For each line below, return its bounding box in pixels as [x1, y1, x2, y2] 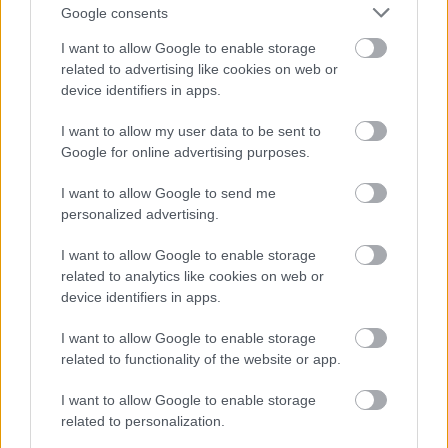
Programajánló [83, 259, 167, 277]
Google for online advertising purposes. [61, 144, 310, 160]
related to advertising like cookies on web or [61, 61, 338, 77]
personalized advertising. [61, 206, 219, 222]
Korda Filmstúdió [211, 259, 307, 277]
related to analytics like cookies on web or [61, 268, 324, 284]
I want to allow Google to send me [61, 185, 276, 201]
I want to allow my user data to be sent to [61, 123, 321, 139]
